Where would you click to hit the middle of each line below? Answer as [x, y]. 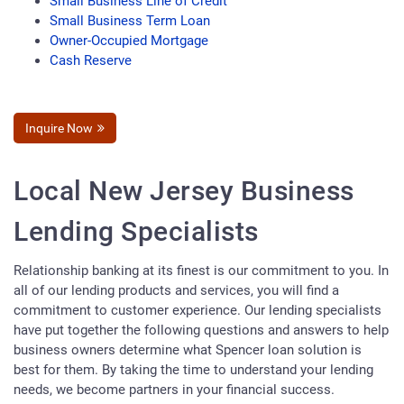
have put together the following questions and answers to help [201, 331]
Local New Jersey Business [184, 191]
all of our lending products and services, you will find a [176, 291]
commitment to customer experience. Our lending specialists [197, 311]
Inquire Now [59, 129]
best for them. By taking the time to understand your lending [193, 370]
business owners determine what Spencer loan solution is [188, 350]
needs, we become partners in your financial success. [174, 390]
